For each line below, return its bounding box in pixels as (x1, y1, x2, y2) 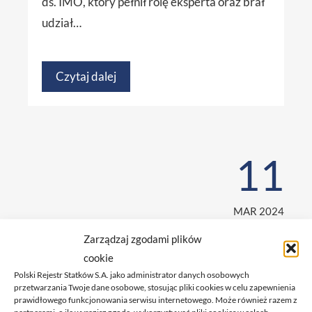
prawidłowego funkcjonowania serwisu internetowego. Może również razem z (14, 294, 297, 305)
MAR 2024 (233, 205, 284, 218)
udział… (42, 15, 81, 31)
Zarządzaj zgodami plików (84, 232, 201, 245)
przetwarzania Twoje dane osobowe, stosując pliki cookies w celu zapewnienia (14, 281, 295, 292)
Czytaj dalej (56, 69, 116, 84)
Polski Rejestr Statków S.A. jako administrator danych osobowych (14, 269, 249, 280)
